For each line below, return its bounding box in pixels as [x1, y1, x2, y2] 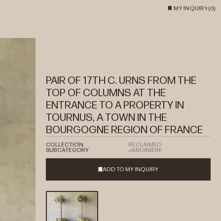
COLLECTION [45, 141, 83, 148]
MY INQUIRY [174, 4, 208, 12]
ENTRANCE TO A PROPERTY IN [45, 99, 184, 111]
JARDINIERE [128, 146, 162, 154]
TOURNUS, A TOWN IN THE [45, 111, 167, 124]
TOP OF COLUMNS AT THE [45, 86, 166, 99]
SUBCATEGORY [45, 146, 89, 154]
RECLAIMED [128, 141, 161, 148]
